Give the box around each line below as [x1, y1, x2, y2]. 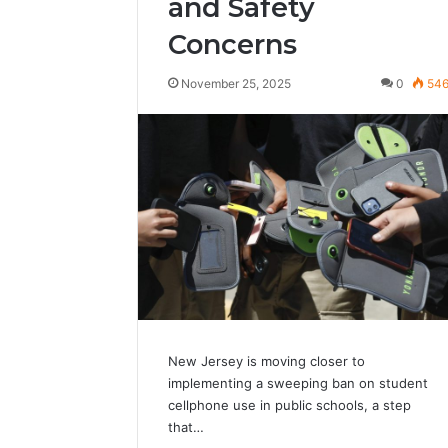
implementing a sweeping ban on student [168, 374, 428, 391]
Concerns [168, 27, 297, 61]
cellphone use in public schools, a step [168, 396, 411, 413]
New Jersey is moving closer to [168, 352, 365, 369]
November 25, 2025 [181, 75, 291, 91]
